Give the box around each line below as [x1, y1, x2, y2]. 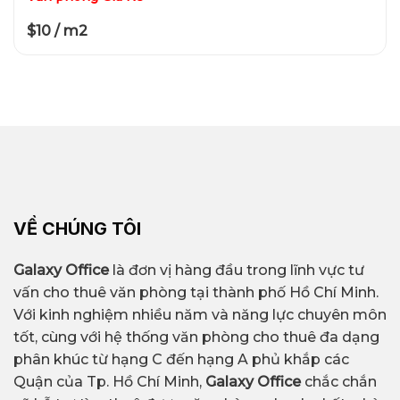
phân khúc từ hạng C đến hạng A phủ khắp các [13, 350, 349, 368]
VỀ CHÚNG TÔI [13, 218, 141, 240]
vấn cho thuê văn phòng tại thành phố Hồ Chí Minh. [13, 283, 379, 301]
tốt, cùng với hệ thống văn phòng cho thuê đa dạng [13, 328, 379, 346]
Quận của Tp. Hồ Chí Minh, [13, 372, 205, 390]
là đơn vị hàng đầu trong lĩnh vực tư [109, 261, 364, 279]
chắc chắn [304, 372, 377, 390]
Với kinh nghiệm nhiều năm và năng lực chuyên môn [13, 305, 387, 323]
